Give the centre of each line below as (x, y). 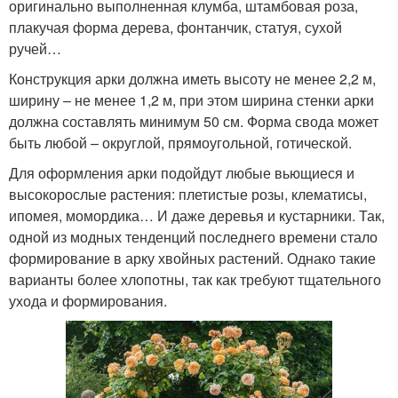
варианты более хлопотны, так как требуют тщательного (195, 280)
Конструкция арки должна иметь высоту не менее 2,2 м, (192, 79)
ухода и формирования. (88, 301)
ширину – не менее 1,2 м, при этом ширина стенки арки (191, 100)
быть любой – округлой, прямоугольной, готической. (180, 143)
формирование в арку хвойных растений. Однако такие (192, 259)
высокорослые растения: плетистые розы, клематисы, (188, 195)
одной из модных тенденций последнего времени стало (193, 237)
